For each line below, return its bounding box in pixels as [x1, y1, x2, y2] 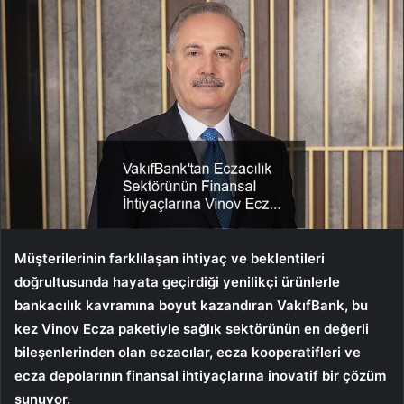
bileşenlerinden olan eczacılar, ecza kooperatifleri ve [14, 343, 361, 361]
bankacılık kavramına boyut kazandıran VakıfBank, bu [14, 296, 368, 314]
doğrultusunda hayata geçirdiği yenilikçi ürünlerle [14, 272, 340, 290]
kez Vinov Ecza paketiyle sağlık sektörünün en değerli [14, 319, 369, 337]
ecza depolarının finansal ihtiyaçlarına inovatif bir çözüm [14, 366, 386, 384]
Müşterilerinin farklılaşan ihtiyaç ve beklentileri [14, 249, 325, 267]
